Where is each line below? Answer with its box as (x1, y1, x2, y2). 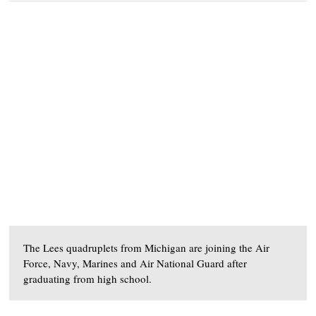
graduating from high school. (23, 272, 152, 286)
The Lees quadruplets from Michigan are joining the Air (23, 241, 270, 255)
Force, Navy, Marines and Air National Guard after (23, 256, 248, 270)
